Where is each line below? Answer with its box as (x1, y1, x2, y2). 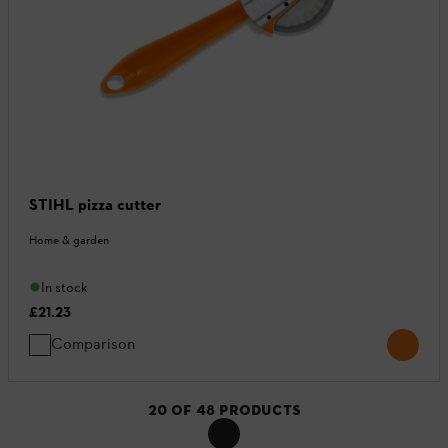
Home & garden (29, 232, 109, 247)
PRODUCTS (218, 400, 301, 419)
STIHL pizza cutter (29, 194, 161, 214)
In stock (41, 278, 88, 296)
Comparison (51, 333, 135, 353)
